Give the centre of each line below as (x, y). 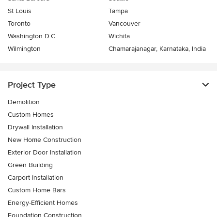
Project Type (32, 85)
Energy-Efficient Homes (43, 203)
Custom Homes (31, 115)
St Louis (20, 11)
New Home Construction (45, 140)
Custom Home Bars (37, 190)
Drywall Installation (35, 127)
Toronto (19, 23)
